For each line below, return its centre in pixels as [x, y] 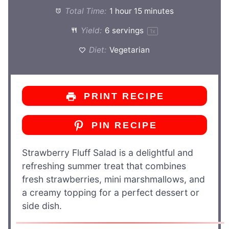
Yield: [90, 30]
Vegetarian [130, 50]
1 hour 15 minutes [142, 11]
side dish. [42, 206]
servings [128, 30]
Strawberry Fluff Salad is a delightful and [108, 153]
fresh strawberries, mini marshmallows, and [113, 179]
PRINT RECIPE [122, 96]
